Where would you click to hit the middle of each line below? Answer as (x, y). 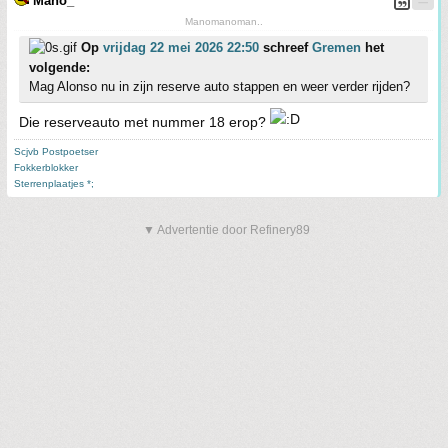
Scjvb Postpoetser (56, 151)
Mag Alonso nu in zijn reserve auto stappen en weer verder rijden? (219, 86)
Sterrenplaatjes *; (54, 183)
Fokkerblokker (46, 167)
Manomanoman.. (223, 21)
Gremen (336, 47)
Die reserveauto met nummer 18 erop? (144, 122)
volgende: (59, 67)
